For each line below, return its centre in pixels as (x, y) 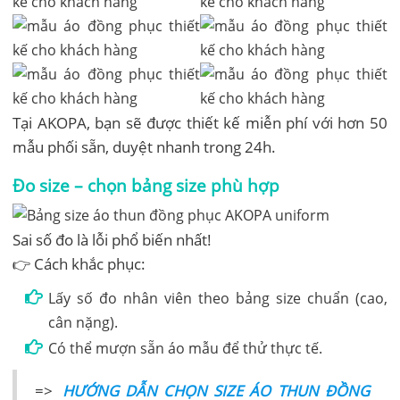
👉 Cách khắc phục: (79, 263)
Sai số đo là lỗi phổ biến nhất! (112, 239)
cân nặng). (83, 322)
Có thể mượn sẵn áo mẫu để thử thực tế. (186, 348)
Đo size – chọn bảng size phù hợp (146, 185)
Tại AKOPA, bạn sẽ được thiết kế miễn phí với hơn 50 (200, 122)
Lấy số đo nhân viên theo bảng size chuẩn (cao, (218, 298)
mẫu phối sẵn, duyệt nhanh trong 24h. (145, 146)
